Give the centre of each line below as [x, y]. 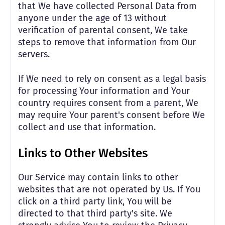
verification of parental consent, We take [103, 30]
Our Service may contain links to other [98, 177]
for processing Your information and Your [104, 91]
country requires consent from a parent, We [108, 103]
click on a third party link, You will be [95, 201]
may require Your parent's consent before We [111, 115]
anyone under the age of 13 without [92, 18]
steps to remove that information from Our [107, 42]
